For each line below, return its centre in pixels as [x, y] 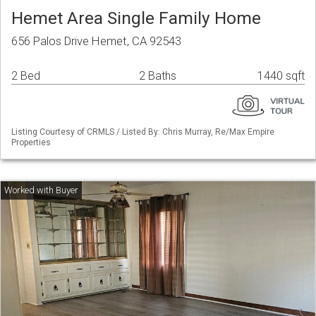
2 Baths [158, 76]
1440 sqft [281, 76]
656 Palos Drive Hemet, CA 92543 [96, 41]
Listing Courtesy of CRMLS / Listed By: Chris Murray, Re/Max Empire [143, 132]
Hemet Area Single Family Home [136, 18]
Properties [31, 143]
